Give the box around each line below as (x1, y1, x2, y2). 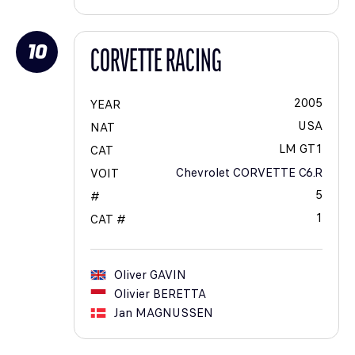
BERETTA (153, 285, 206, 303)
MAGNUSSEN (136, 304, 213, 323)
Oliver (114, 266, 147, 284)
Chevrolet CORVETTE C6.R (176, 164, 323, 182)
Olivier (114, 285, 150, 303)
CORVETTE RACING (90, 48, 222, 80)
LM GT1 (279, 140, 323, 158)
